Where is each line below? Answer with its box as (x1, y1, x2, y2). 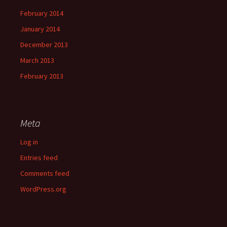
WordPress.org (20, 184, 66, 194)
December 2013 (20, 40, 68, 49)
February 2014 (20, 9, 63, 18)
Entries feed (20, 153, 58, 162)
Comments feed (20, 169, 69, 178)
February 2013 (20, 71, 63, 81)
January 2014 (20, 24, 60, 33)
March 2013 (20, 56, 54, 65)
